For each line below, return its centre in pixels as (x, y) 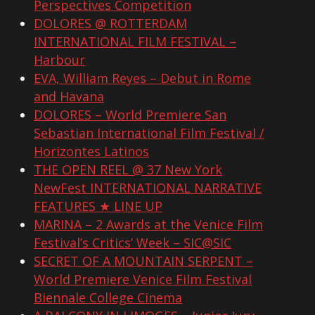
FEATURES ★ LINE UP (98, 206)
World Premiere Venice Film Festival (143, 279)
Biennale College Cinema (108, 298)
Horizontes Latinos (91, 152)
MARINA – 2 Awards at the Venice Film (148, 225)
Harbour (59, 60)
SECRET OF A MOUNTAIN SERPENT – (143, 261)
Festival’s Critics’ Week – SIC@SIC (133, 243)
